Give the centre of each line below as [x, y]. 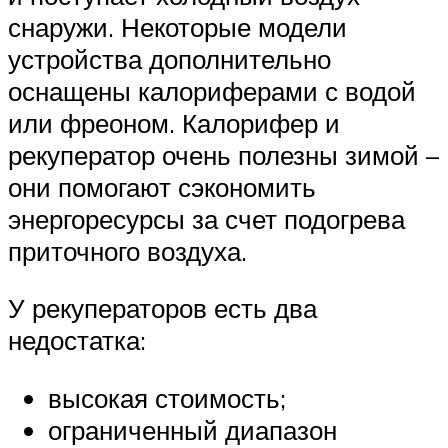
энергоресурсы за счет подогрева [206, 218]
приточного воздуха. [127, 250]
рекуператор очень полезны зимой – [223, 154]
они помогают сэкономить [162, 186]
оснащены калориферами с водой [212, 90]
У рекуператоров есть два [162, 308]
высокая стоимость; [167, 398]
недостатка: [77, 340]
